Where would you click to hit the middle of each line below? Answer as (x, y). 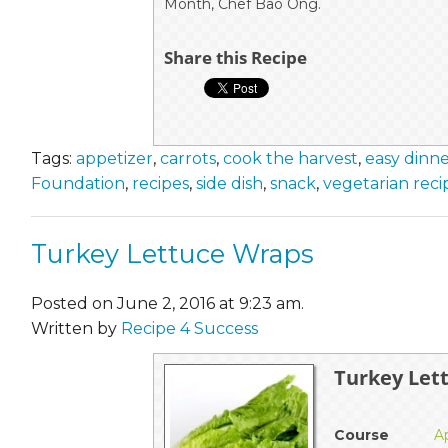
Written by (76, 328)
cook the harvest (290, 158)
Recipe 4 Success (189, 328)
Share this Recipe (236, 57)
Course (362, 434)
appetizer (114, 158)
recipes (160, 183)
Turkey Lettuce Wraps (172, 253)
